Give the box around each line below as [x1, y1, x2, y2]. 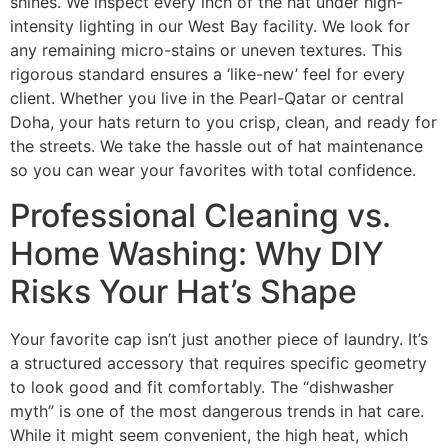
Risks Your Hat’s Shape [10, 271, 357, 311]
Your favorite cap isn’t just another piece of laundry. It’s [10, 328, 428, 349]
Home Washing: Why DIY [10, 233, 384, 273]
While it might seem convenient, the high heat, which [10, 424, 408, 445]
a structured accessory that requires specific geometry [10, 352, 427, 373]
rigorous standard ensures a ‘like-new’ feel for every [10, 64, 405, 85]
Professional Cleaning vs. [10, 195, 391, 235]
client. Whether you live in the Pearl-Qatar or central [10, 88, 404, 109]
